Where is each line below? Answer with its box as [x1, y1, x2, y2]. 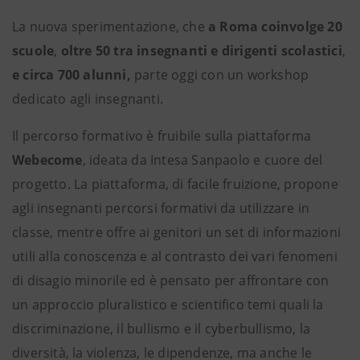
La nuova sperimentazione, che [12, 18, 208, 35]
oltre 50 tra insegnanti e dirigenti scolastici [60, 42, 342, 59]
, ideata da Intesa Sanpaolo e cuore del [82, 151, 323, 169]
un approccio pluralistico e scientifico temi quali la [12, 296, 324, 313]
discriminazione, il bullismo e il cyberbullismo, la [12, 320, 311, 337]
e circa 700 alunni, [12, 66, 131, 84]
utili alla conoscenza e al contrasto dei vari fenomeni [12, 247, 337, 265]
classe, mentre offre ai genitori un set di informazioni [12, 223, 342, 241]
